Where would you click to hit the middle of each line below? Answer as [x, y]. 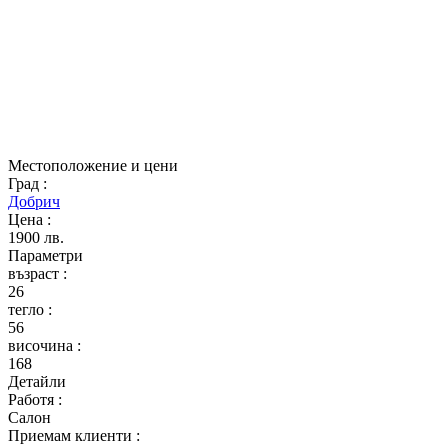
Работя [33, 399]
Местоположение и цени [93, 165]
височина [42, 345]
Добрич [34, 201]
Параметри [45, 255]
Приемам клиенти [72, 435]
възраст [35, 273]
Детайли [37, 381]
